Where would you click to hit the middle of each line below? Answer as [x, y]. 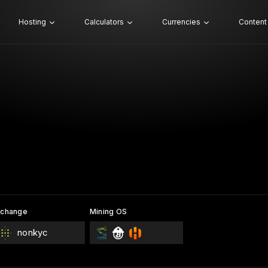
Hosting [32, 22]
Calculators [104, 22]
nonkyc [33, 232]
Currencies [181, 22]
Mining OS [108, 211]
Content [252, 22]
